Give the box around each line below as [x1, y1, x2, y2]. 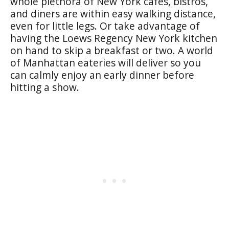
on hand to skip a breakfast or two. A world [10, 43, 213, 57]
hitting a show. [10, 80, 82, 94]
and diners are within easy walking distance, [10, 6, 216, 20]
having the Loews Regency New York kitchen [10, 31, 217, 45]
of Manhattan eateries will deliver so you [10, 55, 201, 70]
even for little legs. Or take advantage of [10, 18, 200, 33]
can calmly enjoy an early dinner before [10, 67, 194, 82]
